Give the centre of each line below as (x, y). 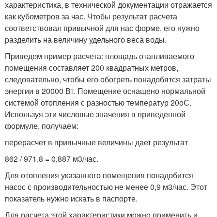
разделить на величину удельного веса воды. (86, 39)
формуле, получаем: (42, 125)
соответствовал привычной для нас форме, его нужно (102, 28)
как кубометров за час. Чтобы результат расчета (91, 16)
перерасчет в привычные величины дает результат (96, 142)
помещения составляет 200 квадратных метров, (92, 67)
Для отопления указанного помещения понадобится (99, 175)
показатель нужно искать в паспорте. (71, 198)
